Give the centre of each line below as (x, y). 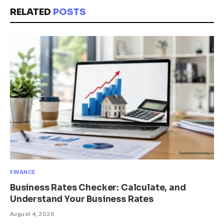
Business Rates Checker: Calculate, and (98, 188)
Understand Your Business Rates (82, 199)
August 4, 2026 (32, 214)
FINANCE (23, 172)
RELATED (31, 12)
